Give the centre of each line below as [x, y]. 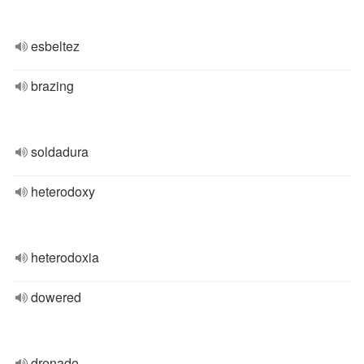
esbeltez [55, 46]
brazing [52, 86]
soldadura [60, 152]
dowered [56, 297]
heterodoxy [63, 191]
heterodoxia [65, 257]
